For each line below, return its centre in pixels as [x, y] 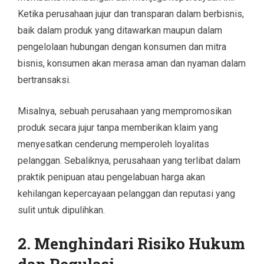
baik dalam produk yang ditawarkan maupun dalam [120, 30]
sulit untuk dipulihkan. [61, 210]
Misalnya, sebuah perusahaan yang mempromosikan [125, 111]
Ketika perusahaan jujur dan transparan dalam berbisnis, [131, 14]
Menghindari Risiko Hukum [140, 243]
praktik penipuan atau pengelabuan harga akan [111, 177]
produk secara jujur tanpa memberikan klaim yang [118, 127]
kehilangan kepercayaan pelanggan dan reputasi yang [126, 193]
